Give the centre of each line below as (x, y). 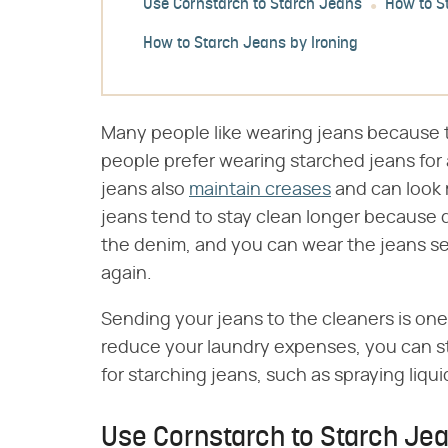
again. (126, 274)
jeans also (145, 190)
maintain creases (260, 190)
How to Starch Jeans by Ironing (250, 44)
